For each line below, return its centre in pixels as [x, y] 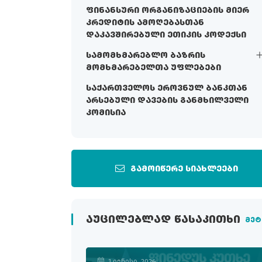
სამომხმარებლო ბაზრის [146, 55]
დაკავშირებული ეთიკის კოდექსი [166, 35]
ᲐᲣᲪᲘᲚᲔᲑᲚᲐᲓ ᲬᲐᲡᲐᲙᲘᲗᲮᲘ [163, 220]
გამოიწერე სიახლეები [184, 169]
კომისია [106, 113]
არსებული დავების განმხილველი [167, 100]
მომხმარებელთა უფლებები [154, 68]
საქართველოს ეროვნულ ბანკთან [167, 88]
